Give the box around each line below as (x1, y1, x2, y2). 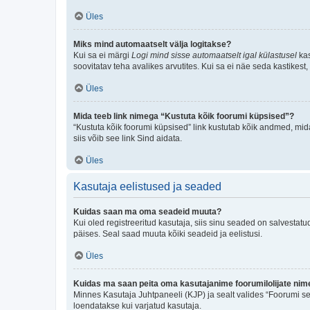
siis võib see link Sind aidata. (73, 133, 182, 143)
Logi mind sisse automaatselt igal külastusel (131, 50, 297, 60)
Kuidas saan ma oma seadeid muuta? (73, 206, 221, 217)
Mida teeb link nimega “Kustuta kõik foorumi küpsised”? (73, 111, 294, 121)
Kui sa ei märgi (73, 50, 131, 60)
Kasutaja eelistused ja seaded (73, 180, 221, 192)
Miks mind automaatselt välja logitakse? (73, 39, 231, 49)
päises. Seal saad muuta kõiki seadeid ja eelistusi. (73, 228, 262, 239)
